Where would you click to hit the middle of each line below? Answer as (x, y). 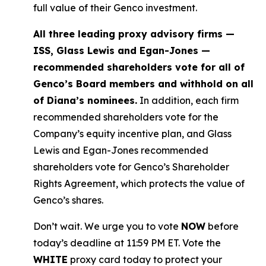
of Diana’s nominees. (85, 100)
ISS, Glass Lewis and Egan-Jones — (122, 50)
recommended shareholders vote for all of (139, 67)
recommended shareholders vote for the (126, 117)
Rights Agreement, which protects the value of (139, 183)
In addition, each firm (188, 100)
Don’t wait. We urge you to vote (107, 226)
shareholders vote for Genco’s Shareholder (131, 167)
